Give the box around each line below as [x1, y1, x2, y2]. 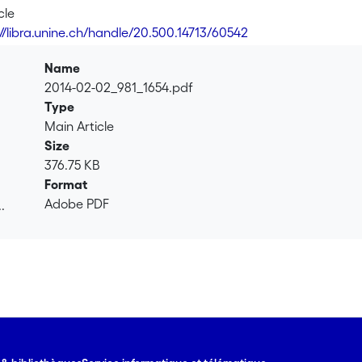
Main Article [44, 119, 115, 133]
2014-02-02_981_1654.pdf [44, 80, 194, 95]
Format [44, 177, 88, 192]
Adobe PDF [44, 196, 110, 211]
